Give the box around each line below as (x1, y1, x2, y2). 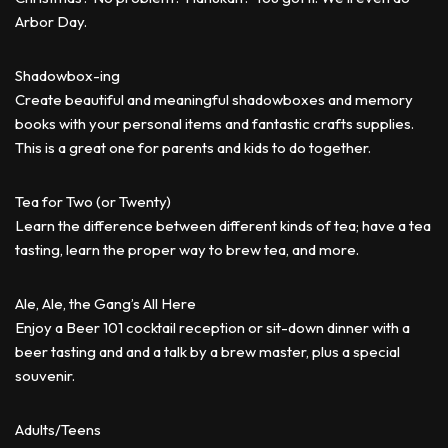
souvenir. (15, 366, 75, 385)
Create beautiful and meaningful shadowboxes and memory (15, 90, 413, 109)
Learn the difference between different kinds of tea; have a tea (15, 216, 431, 235)
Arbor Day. (15, 12, 87, 31)
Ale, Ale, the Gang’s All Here (15, 294, 196, 313)
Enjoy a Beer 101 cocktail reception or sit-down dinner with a (15, 318, 410, 337)
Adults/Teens (15, 420, 101, 439)
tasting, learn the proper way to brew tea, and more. (15, 240, 359, 259)
